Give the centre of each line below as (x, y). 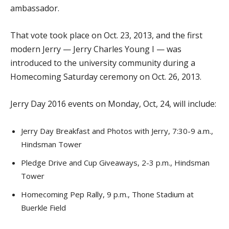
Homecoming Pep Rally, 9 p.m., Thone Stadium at (107, 194)
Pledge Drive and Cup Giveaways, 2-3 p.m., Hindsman (115, 163)
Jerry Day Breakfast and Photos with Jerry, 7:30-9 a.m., (117, 131)
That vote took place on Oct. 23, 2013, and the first (106, 35)
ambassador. (35, 8)
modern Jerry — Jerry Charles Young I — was (96, 49)
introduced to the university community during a (103, 63)
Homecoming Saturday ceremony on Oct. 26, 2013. (106, 77)
